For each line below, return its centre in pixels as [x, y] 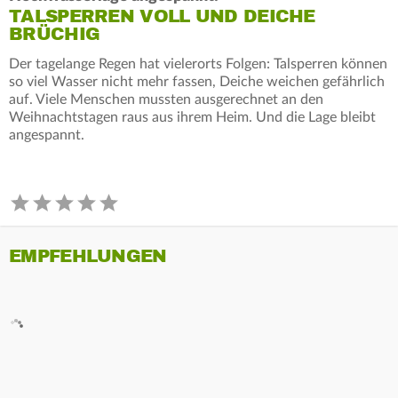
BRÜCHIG [55, 34]
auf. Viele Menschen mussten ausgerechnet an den [166, 99]
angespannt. [47, 135]
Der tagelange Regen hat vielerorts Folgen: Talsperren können [198, 64]
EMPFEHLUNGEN [88, 256]
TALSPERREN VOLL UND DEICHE [162, 16]
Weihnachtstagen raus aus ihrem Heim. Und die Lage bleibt [192, 117]
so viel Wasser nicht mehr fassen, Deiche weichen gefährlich [197, 81]
